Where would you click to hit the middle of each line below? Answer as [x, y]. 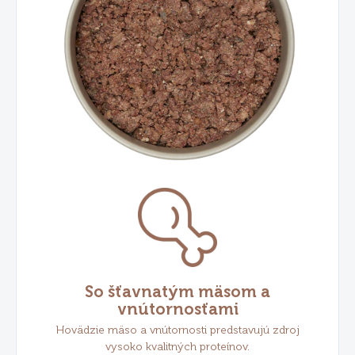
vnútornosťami [177, 309]
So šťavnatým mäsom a [177, 292]
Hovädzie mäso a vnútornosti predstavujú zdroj [177, 330]
